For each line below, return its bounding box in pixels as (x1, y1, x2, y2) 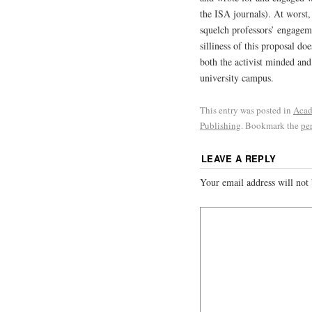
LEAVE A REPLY (201, 151, 276, 165)
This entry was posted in (200, 104, 293, 117)
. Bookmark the (241, 119, 301, 132)
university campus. (200, 71, 274, 85)
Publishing (200, 119, 241, 132)
